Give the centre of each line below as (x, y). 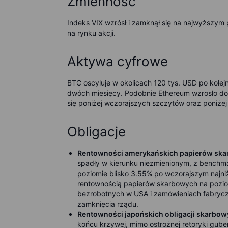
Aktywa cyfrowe (118, 61)
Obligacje (96, 132)
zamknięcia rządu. (108, 204)
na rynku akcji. (91, 33)
